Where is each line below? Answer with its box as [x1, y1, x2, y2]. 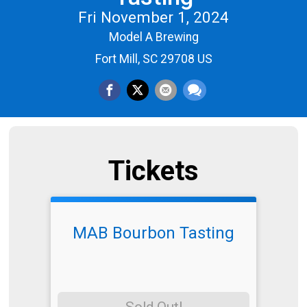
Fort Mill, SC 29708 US [95, 51, 212, 66]
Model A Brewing [108, 29, 199, 44]
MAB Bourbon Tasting [73, 223, 234, 243]
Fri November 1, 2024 [78, 8, 229, 26]
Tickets [108, 155, 199, 188]
